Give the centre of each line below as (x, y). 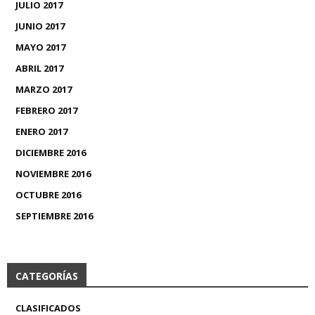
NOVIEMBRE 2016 (53, 174)
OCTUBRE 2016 (48, 195)
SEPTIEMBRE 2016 (54, 216)
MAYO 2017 (40, 47)
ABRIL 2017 (39, 69)
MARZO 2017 (44, 90)
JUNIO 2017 (40, 26)
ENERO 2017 (41, 132)
